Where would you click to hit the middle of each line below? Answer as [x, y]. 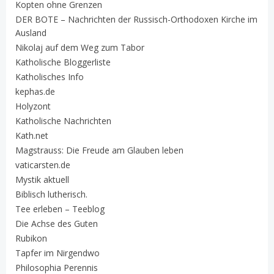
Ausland [31, 32]
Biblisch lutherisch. [51, 194]
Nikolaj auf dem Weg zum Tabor [80, 47]
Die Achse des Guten [57, 223]
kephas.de [35, 91]
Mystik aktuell [42, 179]
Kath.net [32, 135]
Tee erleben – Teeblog [60, 209]
